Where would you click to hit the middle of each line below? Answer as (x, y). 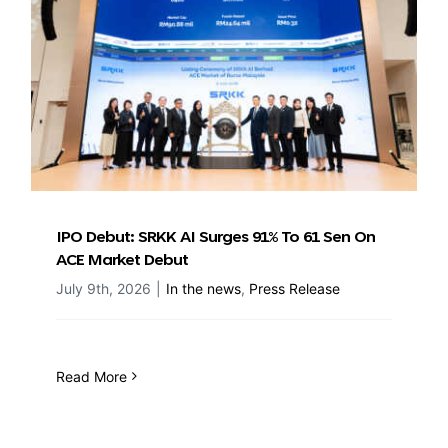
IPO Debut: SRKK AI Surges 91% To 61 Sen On (215, 237)
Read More (91, 376)
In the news (203, 288)
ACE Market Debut (122, 260)
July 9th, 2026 (103, 288)
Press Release (294, 288)
